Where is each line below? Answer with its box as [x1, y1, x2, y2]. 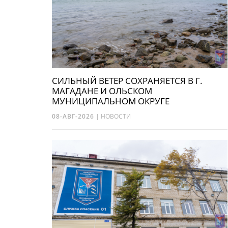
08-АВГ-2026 [52, 112, 94, 121]
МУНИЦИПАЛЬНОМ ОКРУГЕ [52, 95, 169, 107]
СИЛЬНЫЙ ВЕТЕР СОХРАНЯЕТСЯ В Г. [52, 75, 203, 87]
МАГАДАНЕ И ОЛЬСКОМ [52, 85, 152, 97]
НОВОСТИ [101, 112, 131, 121]
